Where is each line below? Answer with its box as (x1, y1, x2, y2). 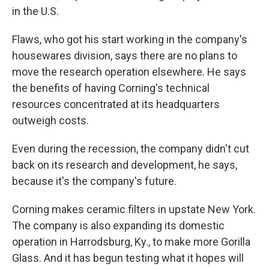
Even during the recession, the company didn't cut (12, 142, 249, 155)
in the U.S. (12, 5, 59, 17)
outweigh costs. (12, 114, 89, 127)
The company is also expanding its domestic (12, 219, 225, 232)
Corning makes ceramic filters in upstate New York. (12, 203, 256, 216)
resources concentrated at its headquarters (12, 98, 220, 110)
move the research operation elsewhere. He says (12, 65, 246, 78)
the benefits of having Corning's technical (12, 82, 210, 94)
